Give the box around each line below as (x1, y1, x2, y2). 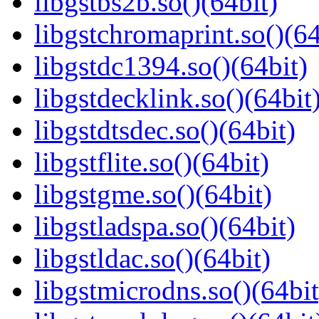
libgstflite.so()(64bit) (34, 147, 269, 178)
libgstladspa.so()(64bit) (34, 211, 296, 242)
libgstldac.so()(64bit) (34, 243, 271, 274)
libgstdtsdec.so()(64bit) (34, 115, 296, 146)
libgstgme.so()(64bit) (34, 179, 272, 210)
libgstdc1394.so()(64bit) (34, 51, 308, 82)
